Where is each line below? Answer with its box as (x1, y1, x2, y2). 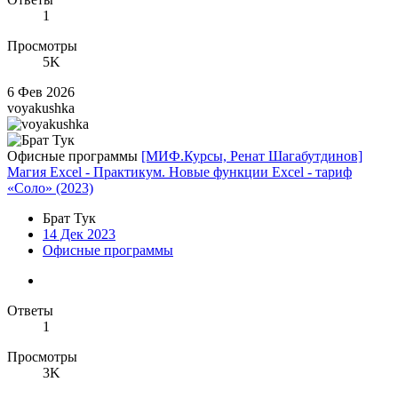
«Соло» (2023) (7, 179, 93, 195)
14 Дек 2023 (43, 226, 115, 242)
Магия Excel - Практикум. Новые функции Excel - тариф (7, 163, 352, 179)
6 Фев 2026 (7, 84, 75, 99)
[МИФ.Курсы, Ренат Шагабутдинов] (141, 147, 362, 163)
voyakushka (7, 99, 75, 115)
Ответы (7, 302, 53, 318)
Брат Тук (43, 210, 96, 226)
